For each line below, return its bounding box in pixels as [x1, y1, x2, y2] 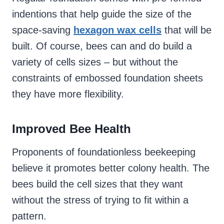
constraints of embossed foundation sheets [12, 72, 203, 84]
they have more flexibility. [12, 88, 124, 100]
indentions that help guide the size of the [12, 8, 191, 20]
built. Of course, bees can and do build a [12, 40, 192, 52]
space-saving [12, 24, 73, 36]
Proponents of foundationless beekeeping [12, 146, 195, 158]
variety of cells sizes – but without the [12, 56, 178, 68]
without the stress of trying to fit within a [12, 194, 188, 206]
